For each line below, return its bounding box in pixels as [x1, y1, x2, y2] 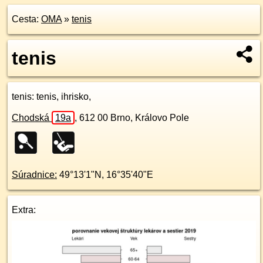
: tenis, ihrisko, [32, 92, 91, 102]
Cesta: [12, 14, 41, 24]
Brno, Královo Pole [110, 113, 189, 123]
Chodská [12, 113, 52, 123]
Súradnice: [12, 170, 57, 180]
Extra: [12, 205, 36, 215]
